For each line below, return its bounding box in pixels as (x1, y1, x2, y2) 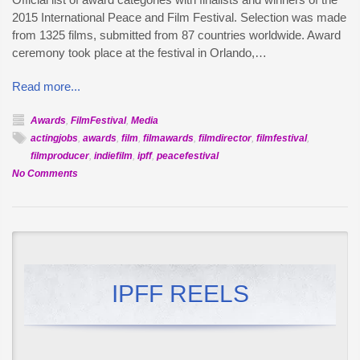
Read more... (12, 80, 80, 93)
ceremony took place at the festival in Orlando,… (12, 46, 267, 59)
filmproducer (31, 150, 89, 162)
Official (77, 185, 109, 196)
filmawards (143, 133, 194, 144)
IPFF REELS (111, 280, 249, 307)
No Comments (12, 168, 78, 179)
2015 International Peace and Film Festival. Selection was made (12, 10, 346, 24)
